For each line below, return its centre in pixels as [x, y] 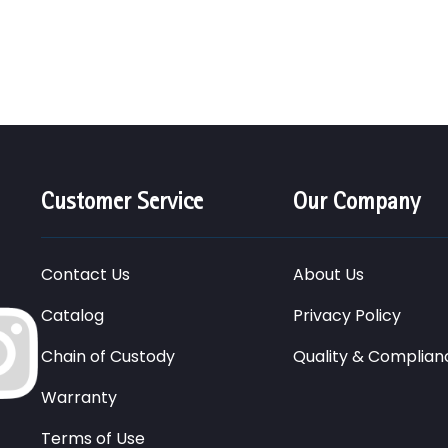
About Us [329, 274]
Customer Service [122, 201]
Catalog [72, 315]
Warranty [79, 397]
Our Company [357, 201]
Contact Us [85, 274]
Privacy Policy [347, 315]
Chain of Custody [108, 356]
